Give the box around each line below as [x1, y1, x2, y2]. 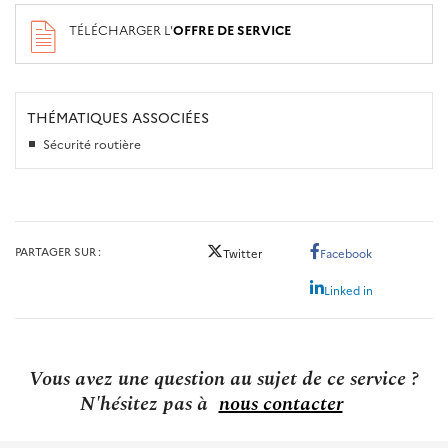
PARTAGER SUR [15, 243, 96, 260]
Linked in [324, 281, 374, 298]
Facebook [320, 245, 373, 262]
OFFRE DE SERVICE [173, 20, 292, 38]
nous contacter [218, 388, 343, 419]
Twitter [223, 245, 263, 262]
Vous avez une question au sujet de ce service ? [29, 363, 419, 394]
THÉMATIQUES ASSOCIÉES [27, 106, 210, 127]
